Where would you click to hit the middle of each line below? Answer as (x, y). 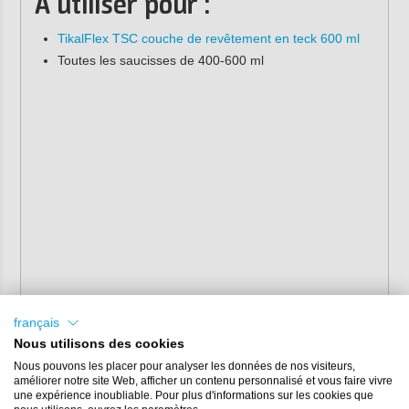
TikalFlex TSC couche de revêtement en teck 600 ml (208, 39)
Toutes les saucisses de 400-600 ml (160, 61)
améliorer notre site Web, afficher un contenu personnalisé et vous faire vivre (203, 381)
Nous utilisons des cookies (99, 344)
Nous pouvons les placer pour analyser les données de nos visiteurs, (184, 367)
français (37, 322)
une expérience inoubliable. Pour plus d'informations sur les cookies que (194, 396)
